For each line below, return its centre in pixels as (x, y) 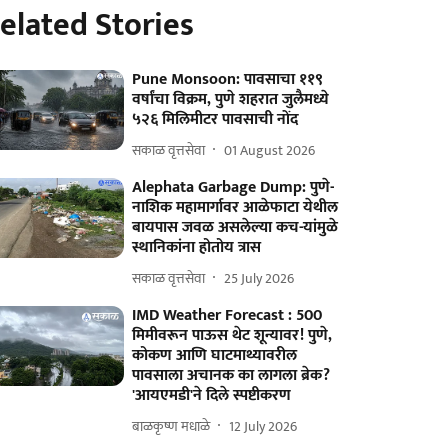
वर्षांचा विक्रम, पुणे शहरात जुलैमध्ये (231, 99)
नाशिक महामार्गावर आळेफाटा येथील (235, 207)
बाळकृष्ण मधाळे (171, 426)
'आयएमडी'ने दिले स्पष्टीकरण (212, 395)
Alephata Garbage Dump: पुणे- (233, 187)
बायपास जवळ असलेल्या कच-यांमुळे (235, 227)
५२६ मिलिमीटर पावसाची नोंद (215, 119)
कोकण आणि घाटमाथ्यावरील (215, 355)
